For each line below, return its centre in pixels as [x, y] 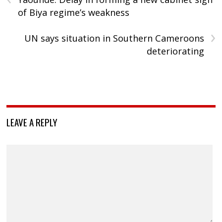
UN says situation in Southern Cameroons [114, 38]
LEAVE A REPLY [32, 122]
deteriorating [175, 51]
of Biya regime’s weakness [74, 13]
